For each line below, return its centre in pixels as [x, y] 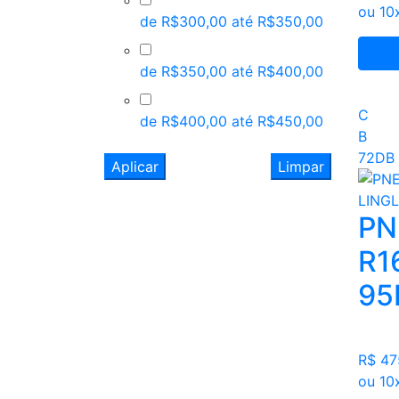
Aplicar [135, 166]
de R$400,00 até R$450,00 [232, 121]
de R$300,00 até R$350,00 [232, 21]
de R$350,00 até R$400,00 [232, 71]
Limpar [301, 166]
